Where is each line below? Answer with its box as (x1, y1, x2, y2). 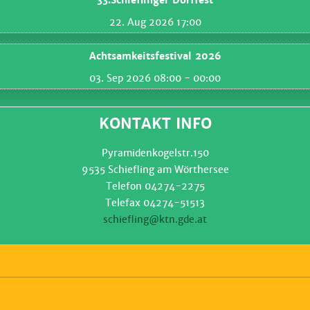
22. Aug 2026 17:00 (109, 16, 201, 29)
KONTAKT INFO (98, 115, 212, 134)
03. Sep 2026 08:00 (89, 72, 181, 85)
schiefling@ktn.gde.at (103, 213, 207, 226)
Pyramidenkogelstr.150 (101, 147, 209, 160)
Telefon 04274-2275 (105, 180, 205, 193)
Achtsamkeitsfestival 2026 (89, 50, 221, 63)
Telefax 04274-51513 (105, 197, 205, 210)
